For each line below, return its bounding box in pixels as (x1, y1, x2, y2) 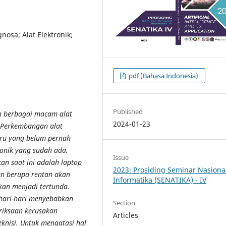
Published (113, 106, 143, 116)
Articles (113, 210, 139, 220)
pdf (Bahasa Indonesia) (127, 71, 199, 80)
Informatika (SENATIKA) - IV (113, 175, 207, 185)
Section (113, 198, 136, 207)
